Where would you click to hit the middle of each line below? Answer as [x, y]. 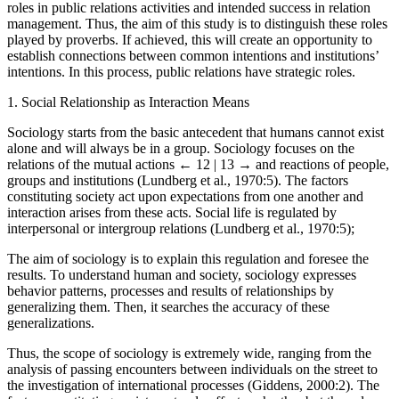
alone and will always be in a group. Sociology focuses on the [181, 164]
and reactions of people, [321, 180]
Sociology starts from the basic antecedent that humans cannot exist [195, 148]
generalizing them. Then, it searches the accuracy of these [168, 322]
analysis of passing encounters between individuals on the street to [192, 385]
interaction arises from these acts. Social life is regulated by [172, 228]
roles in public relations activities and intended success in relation [189, 23]
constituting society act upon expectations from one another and [185, 212]
